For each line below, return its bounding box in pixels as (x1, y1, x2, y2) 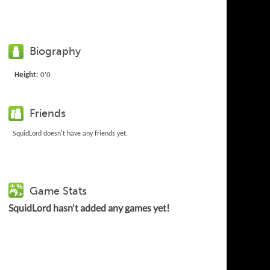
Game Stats (30, 184, 87, 198)
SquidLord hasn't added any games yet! (8, 201, 170, 213)
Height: (14, 71, 39, 79)
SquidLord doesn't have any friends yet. (13, 130, 128, 137)
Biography (30, 44, 81, 58)
